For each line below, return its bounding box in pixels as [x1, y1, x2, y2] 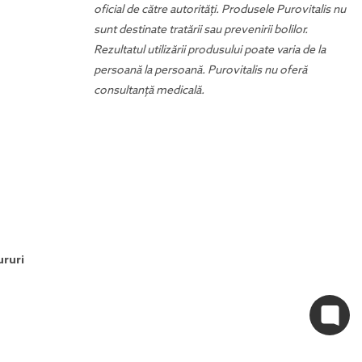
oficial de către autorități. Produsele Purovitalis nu [94, 2, 346, 17]
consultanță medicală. [94, 83, 204, 98]
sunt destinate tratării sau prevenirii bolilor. [94, 23, 308, 37]
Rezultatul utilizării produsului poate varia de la [94, 43, 326, 57]
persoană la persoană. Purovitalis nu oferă [94, 63, 307, 78]
